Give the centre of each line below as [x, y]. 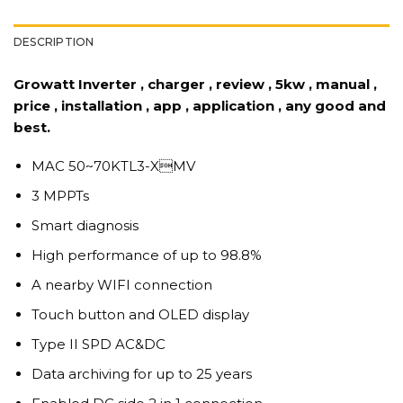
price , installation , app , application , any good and [200, 105]
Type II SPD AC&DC [98, 345]
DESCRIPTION [54, 41]
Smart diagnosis [85, 226]
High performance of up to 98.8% [146, 255]
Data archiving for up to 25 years [141, 374]
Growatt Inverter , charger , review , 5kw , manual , [195, 84]
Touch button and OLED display [140, 315]
